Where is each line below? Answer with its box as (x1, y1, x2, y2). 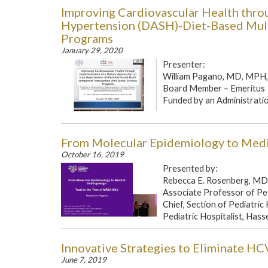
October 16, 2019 (61, 150, 124, 159)
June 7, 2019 (61, 255, 106, 264)
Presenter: (163, 59, 207, 69)
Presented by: (163, 163, 218, 173)
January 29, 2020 (61, 45, 123, 55)
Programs (61, 31, 113, 45)
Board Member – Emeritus (163, 83, 265, 93)
